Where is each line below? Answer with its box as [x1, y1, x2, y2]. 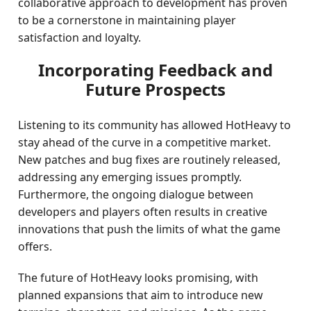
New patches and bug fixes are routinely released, [18, 152, 281, 167]
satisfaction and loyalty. [18, 30, 142, 45]
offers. [18, 239, 53, 254]
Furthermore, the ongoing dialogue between [18, 187, 254, 202]
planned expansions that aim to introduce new [18, 287, 264, 303]
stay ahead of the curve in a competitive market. [18, 135, 271, 150]
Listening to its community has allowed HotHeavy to [18, 117, 292, 133]
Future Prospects [85, 78, 226, 101]
